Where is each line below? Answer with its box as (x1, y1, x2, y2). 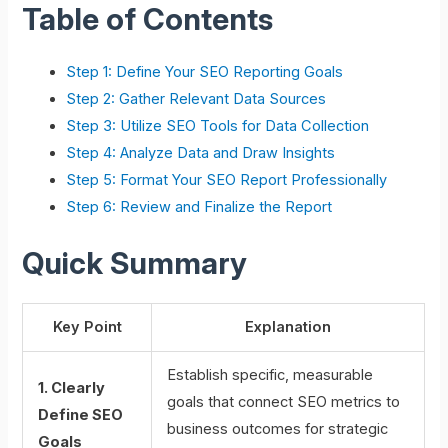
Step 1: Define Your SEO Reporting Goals (66, 62, 344, 81)
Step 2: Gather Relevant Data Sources (66, 89, 327, 108)
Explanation (245, 317, 332, 336)
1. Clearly (38, 378, 106, 397)
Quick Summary (22, 244, 248, 281)
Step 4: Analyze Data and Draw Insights (66, 143, 336, 162)
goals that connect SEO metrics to (167, 392, 401, 411)
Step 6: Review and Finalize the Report (66, 197, 333, 216)
